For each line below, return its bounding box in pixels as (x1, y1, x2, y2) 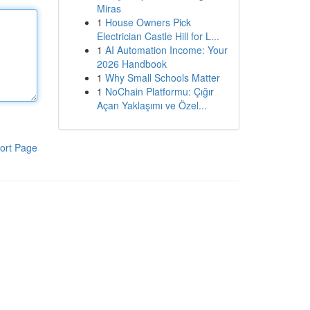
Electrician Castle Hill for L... (96, 29, 219, 43)
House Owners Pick (104, 15, 191, 29)
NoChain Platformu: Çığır (104, 84, 214, 98)
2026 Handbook (96, 57, 167, 71)
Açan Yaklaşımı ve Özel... (96, 98, 207, 112)
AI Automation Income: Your (104, 43, 228, 57)
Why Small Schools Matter (104, 71, 220, 84)
